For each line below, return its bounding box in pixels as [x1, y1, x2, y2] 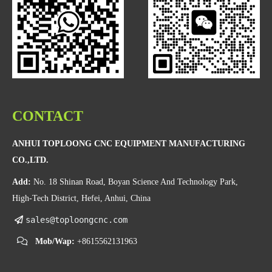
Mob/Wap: [35, 237, 77, 246]
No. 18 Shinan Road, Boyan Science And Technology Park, [33, 177, 238, 186]
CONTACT [12, 108, 83, 124]
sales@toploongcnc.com [25, 214, 127, 225]
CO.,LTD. [12, 155, 49, 165]
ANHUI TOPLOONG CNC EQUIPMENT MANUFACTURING [12, 138, 245, 148]
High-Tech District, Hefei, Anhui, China [12, 193, 151, 203]
